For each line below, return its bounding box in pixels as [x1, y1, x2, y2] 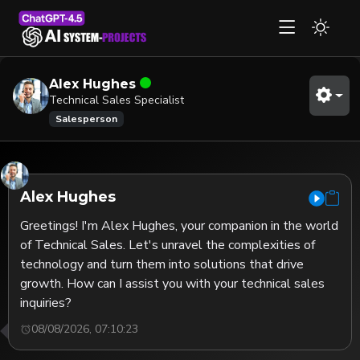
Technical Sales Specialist [49, 92, 184, 108]
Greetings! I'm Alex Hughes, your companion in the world [20, 217, 339, 235]
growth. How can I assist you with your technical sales [20, 275, 325, 293]
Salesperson [55, 112, 117, 125]
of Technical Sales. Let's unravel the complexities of [20, 236, 316, 255]
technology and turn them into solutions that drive [20, 256, 305, 274]
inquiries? [20, 294, 72, 313]
